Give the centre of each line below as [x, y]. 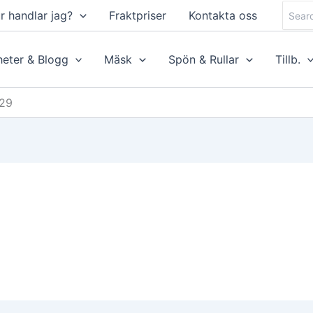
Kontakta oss [223, 15]
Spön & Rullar [204, 59]
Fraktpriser [137, 15]
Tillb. [287, 59]
